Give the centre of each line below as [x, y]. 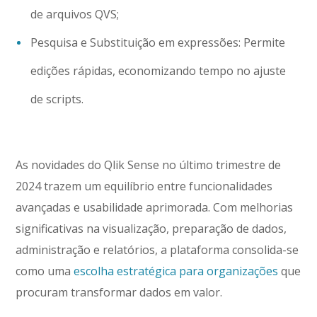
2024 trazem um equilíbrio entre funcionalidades [144, 186]
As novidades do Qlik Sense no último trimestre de [149, 165]
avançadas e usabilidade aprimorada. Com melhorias [155, 208]
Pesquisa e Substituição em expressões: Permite [158, 43]
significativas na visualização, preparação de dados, [151, 229]
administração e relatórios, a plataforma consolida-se [157, 250]
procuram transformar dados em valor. [119, 293]
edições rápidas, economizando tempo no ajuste [158, 71]
